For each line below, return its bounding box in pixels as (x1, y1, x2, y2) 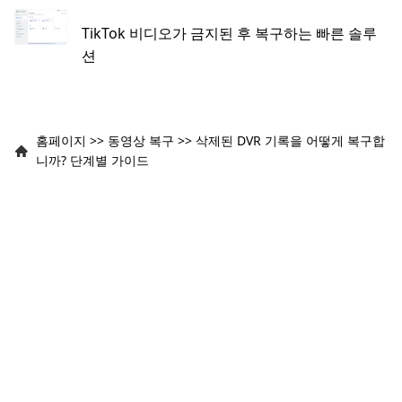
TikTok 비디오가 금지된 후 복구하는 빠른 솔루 (82, 22, 378, 43)
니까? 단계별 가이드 (36, 151, 149, 169)
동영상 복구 (108, 131, 174, 149)
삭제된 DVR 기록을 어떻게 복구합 (196, 131, 385, 149)
